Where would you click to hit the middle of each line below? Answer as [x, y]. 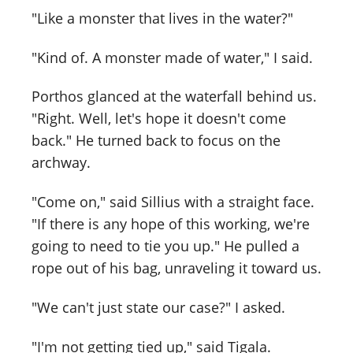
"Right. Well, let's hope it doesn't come [159, 119]
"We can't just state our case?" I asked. [158, 308]
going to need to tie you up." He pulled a [165, 246]
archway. [61, 163]
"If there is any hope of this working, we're [171, 224]
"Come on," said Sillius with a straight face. [173, 202]
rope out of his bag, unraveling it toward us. [176, 268]
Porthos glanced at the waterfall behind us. [174, 97]
